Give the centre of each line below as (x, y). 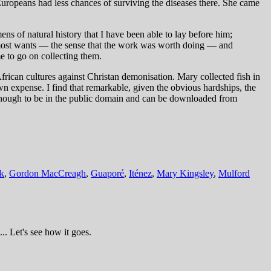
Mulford (234, 174)
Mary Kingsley (185, 174)
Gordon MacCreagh (47, 174)
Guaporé (107, 174)
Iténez (140, 174)
